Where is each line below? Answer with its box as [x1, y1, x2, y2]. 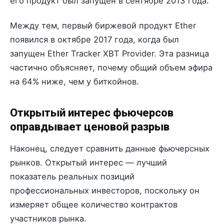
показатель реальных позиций [10, 171, 134, 182]
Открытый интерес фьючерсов [10, 106, 173, 119]
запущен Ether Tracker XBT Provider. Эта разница [10, 48, 209, 58]
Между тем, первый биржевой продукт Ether [10, 20, 196, 30]
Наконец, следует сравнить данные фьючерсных [10, 143, 209, 154]
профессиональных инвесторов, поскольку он [10, 185, 199, 196]
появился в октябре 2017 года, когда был [10, 34, 179, 44]
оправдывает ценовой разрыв [10, 120, 169, 133]
